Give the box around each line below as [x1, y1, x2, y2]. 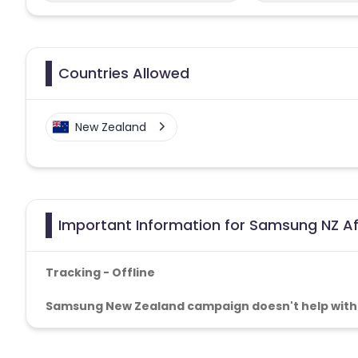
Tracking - [46, 264, 112, 280]
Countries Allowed [58, 62, 189, 83]
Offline [112, 264, 155, 280]
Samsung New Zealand [46, 297, 185, 314]
